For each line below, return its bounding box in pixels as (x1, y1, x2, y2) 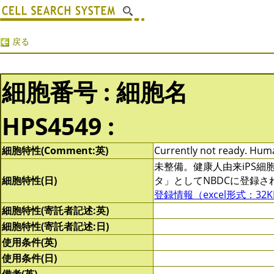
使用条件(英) (2, 235, 57, 249)
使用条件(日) (2, 251, 57, 265)
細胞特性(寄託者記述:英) (2, 204, 109, 217)
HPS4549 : (2, 109, 114, 142)
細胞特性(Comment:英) (2, 144, 108, 157)
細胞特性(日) (2, 174, 57, 187)
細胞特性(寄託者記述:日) (2, 220, 109, 233)
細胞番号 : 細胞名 (2, 75, 188, 108)
